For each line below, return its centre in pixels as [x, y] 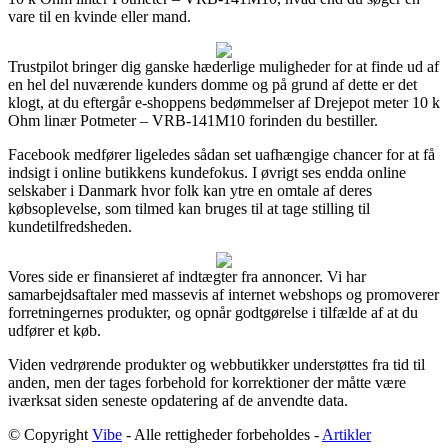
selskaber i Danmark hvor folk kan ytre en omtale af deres [190, 190]
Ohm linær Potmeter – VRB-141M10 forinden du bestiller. [193, 120]
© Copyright [50, 434]
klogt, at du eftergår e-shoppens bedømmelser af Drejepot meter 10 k [224, 102]
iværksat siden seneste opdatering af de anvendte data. [178, 400]
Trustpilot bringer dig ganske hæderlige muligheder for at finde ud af [223, 66]
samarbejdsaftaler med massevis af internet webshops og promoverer [223, 294]
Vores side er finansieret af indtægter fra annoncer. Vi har [187, 276]
